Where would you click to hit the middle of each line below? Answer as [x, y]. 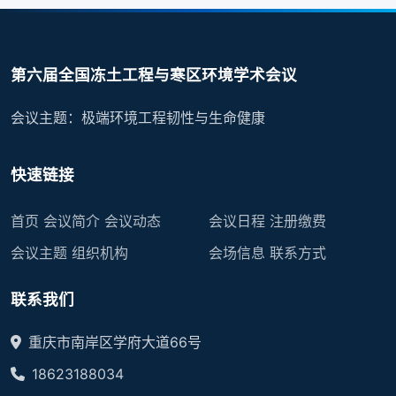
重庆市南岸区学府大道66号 [115, 342]
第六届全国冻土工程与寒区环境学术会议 [154, 75]
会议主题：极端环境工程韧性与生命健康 [138, 118]
